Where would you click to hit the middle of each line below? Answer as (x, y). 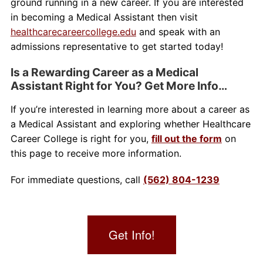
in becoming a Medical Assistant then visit (104, 17)
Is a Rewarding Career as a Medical (104, 72)
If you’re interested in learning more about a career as (130, 109)
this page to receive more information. (96, 153)
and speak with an (178, 31)
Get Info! (131, 234)
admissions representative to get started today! (117, 46)
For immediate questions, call (77, 179)
